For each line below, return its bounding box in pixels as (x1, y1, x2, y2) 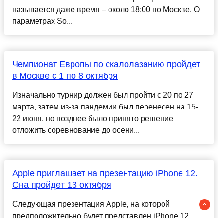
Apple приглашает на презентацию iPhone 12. (12, 168, 198, 179)
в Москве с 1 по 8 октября (12, 71, 118, 81)
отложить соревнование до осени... (12, 126, 140, 135)
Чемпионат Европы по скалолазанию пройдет (12, 59, 200, 70)
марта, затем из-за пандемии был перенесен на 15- (12, 103, 198, 111)
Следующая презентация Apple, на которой (12, 200, 170, 209)
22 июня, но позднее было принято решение (12, 114, 173, 123)
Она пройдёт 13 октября (12, 180, 111, 190)
